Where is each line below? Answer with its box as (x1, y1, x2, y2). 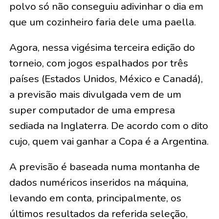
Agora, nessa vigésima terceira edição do (9, 41, 195, 55)
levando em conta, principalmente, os (9, 191, 181, 205)
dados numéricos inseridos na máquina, (9, 175, 188, 190)
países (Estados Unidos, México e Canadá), (9, 72, 203, 86)
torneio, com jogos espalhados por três (9, 56, 188, 70)
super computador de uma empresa (9, 103, 175, 117)
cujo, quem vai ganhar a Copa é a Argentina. (9, 134, 209, 149)
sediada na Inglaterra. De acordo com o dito (9, 119, 208, 133)
